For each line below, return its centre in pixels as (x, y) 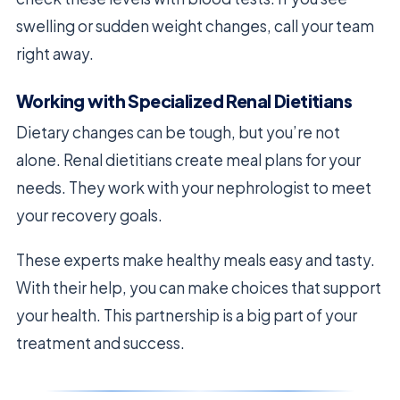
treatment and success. (100, 343)
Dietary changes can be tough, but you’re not (178, 133)
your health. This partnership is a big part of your (187, 316)
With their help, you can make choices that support (199, 288)
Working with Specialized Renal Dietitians (184, 101)
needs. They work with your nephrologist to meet (194, 188)
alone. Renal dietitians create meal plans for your (188, 160)
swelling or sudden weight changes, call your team (195, 26)
